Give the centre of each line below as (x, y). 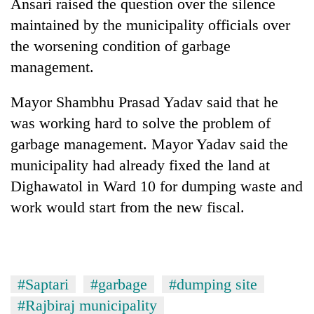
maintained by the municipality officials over (150, 25)
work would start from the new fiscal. (128, 207)
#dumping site (213, 284)
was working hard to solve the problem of (141, 123)
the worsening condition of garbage (121, 46)
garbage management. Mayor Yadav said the (149, 144)
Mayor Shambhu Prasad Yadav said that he (144, 102)
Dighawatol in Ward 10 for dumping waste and (157, 186)
